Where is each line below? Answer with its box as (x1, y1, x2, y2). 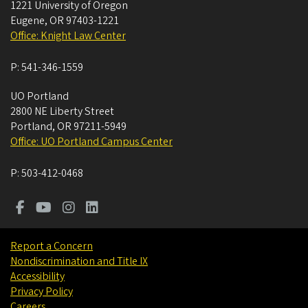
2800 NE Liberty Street (10, 104, 114, 120)
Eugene (10, 13, 45, 29)
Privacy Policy (10, 284, 73, 300)
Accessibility (10, 269, 65, 285)
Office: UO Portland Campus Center (10, 134, 173, 150)
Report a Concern (10, 239, 93, 254)
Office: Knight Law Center (10, 28, 126, 44)
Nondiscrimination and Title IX (10, 254, 148, 269)
